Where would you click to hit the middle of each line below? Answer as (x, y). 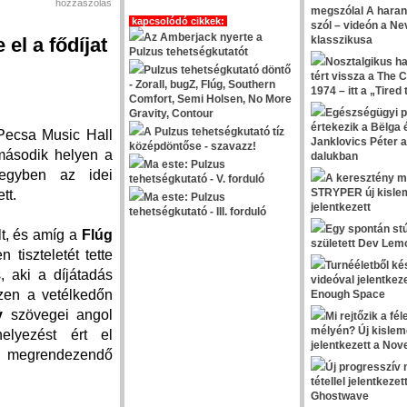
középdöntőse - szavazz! (193, 146)
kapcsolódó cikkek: (178, 21)
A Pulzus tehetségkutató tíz (214, 132)
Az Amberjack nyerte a (203, 37)
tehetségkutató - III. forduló (198, 212)
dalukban (334, 156)
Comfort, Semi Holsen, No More (210, 99)
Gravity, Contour (171, 114)
